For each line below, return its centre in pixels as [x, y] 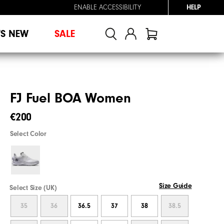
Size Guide [175, 186]
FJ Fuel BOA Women [70, 98]
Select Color [28, 134]
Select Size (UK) [33, 188]
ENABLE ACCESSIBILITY [107, 7]
